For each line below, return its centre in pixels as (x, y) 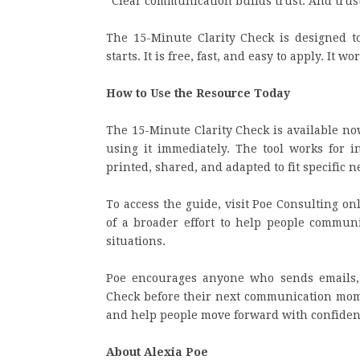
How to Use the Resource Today (198, 93)
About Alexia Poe (157, 352)
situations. (136, 241)
